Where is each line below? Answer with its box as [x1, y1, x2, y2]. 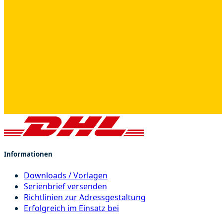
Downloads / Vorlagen [24, 169, 108, 181]
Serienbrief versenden [24, 180, 107, 192]
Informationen [4, 150, 53, 159]
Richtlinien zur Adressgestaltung [24, 191, 146, 203]
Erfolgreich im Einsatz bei [24, 202, 119, 214]
